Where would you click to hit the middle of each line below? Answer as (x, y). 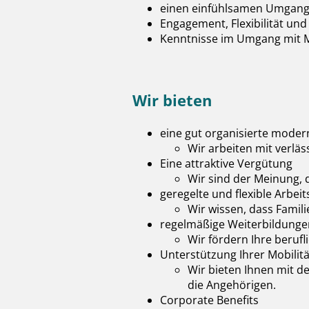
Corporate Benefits (209, 300)
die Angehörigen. (232, 285)
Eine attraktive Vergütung (226, 163)
